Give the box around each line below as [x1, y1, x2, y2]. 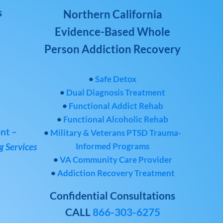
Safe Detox [95, 73, 136, 84]
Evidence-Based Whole [55, 24, 170, 38]
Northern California [63, 7, 162, 21]
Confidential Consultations [50, 189, 175, 202]
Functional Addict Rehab [68, 100, 163, 111]
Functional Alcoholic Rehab [63, 113, 168, 124]
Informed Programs [76, 140, 149, 151]
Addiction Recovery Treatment [57, 167, 175, 178]
